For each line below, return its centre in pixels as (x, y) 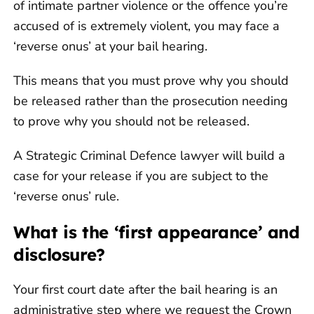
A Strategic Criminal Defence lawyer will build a (149, 155)
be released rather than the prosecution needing (151, 101)
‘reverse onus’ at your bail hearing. (110, 46)
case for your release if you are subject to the (141, 176)
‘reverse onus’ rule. (66, 196)
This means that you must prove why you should (151, 80)
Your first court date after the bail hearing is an (145, 289)
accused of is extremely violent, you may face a (146, 26)
